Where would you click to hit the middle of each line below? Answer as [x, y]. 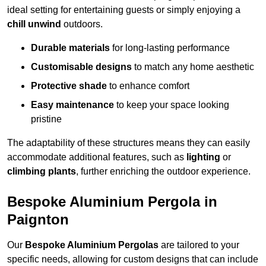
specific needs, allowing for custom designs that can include [133, 259]
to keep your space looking [172, 105]
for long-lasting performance [170, 48]
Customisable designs [81, 67]
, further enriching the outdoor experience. [163, 172]
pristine [46, 119]
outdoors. [82, 24]
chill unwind [34, 24]
